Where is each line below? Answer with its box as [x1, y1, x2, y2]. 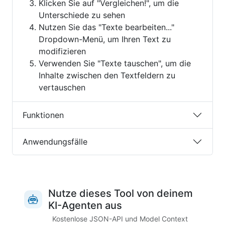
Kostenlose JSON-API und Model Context [52, 214, 188, 223]
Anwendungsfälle [23, 136, 87, 147]
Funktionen [23, 109, 64, 120]
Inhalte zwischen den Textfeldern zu [39, 70, 175, 80]
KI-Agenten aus [48, 199, 122, 211]
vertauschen [39, 82, 85, 92]
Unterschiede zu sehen [39, 10, 125, 20]
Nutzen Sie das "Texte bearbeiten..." [39, 22, 174, 32]
